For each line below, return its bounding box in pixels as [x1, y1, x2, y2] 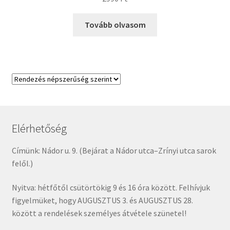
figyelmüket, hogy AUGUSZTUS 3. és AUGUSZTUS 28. [11, 195, 193, 206]
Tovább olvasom [84, 20, 146, 30]
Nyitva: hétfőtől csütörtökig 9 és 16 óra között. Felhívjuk [11, 182, 210, 193]
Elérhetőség [11, 121, 67, 136]
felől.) [11, 158, 33, 168]
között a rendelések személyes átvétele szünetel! [11, 208, 186, 219]
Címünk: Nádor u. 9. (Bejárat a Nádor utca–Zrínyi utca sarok [11, 145, 216, 156]
